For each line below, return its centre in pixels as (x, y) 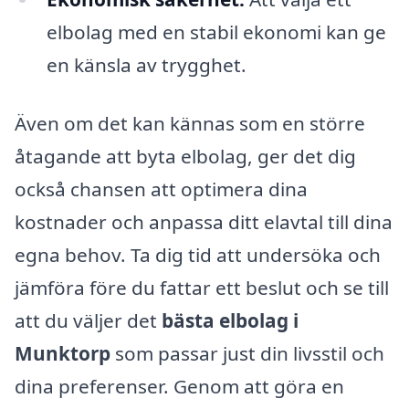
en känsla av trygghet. (146, 64)
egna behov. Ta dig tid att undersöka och (198, 254)
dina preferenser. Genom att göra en (179, 386)
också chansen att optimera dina (161, 189)
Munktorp (63, 353)
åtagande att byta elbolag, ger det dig (185, 156)
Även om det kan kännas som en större (190, 123)
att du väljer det (86, 320)
